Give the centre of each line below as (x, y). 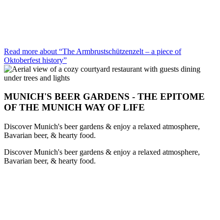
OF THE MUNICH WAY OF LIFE (74, 108)
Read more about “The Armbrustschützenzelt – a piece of (93, 51)
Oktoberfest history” (35, 60)
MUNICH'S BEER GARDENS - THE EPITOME (104, 97)
